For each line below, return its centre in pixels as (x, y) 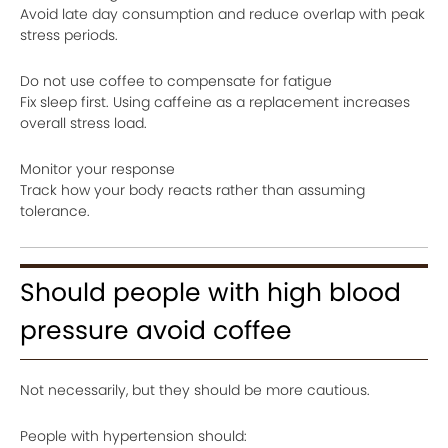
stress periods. (69, 35)
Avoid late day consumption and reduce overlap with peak (222, 14)
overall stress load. (83, 123)
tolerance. (55, 211)
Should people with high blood (210, 293)
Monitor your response (97, 169)
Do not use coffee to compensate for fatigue (176, 81)
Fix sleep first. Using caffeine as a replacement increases (215, 102)
